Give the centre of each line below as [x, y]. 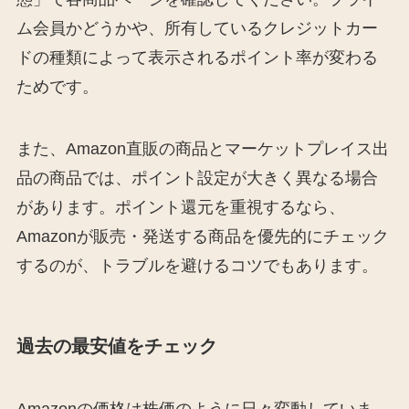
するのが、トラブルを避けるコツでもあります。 [197, 265]
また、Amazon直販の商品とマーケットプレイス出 [202, 148]
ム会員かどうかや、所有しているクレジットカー [197, 28]
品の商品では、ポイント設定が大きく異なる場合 [197, 178]
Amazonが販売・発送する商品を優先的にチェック [202, 236]
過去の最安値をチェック [116, 346]
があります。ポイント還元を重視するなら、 [180, 207]
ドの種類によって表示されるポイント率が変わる [197, 57]
